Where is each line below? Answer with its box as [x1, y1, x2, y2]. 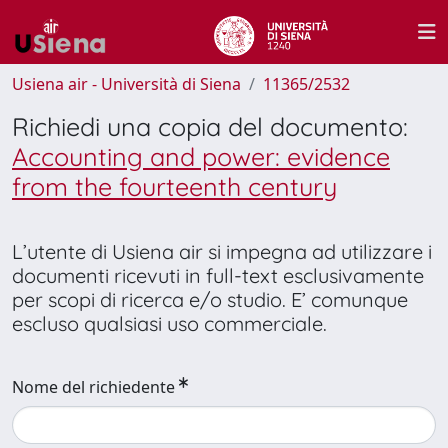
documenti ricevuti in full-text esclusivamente [12, 263, 424, 288]
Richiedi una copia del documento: [12, 111, 408, 142]
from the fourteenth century [12, 171, 337, 202]
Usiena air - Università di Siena [12, 73, 241, 95]
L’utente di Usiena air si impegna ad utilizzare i [12, 239, 432, 264]
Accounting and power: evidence [12, 141, 390, 172]
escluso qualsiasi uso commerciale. [12, 311, 327, 336]
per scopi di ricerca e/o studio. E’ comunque [12, 287, 408, 312]
